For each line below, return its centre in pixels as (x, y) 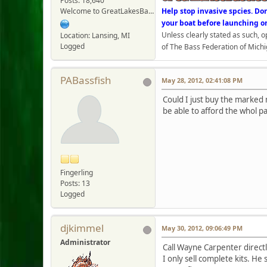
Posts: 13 (75, 183)
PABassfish (86, 80)
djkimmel (82, 228)
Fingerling (77, 172)
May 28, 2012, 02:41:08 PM (202, 80)
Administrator (85, 242)
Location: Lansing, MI (95, 36)
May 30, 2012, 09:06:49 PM (202, 228)
